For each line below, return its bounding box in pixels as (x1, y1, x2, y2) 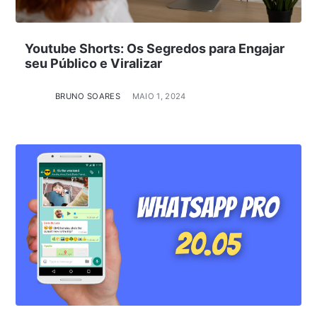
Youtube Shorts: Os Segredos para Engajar (24, 41, 284, 57)
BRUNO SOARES (54, 91, 121, 102)
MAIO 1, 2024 (132, 91, 186, 102)
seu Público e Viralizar (24, 56, 162, 71)
